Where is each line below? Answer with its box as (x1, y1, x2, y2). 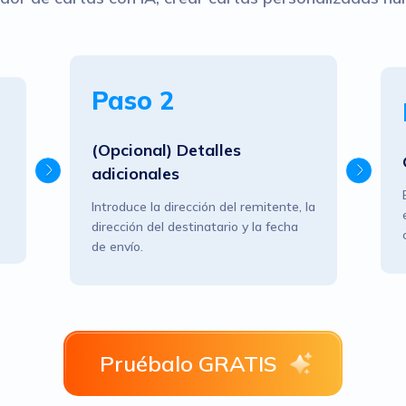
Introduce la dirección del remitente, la (91, 198, 315, 215)
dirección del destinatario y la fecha (91, 218, 298, 235)
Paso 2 (91, 84, 175, 116)
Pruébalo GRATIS (100, 350, 277, 377)
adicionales (91, 163, 179, 184)
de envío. (91, 238, 143, 255)
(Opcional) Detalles (91, 140, 241, 160)
